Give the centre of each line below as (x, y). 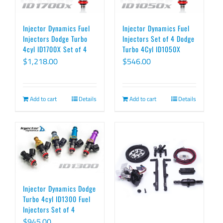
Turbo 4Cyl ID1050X (151, 49)
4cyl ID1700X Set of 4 (55, 49)
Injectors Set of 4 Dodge (158, 38)
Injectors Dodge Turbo (55, 38)
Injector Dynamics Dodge (59, 188)
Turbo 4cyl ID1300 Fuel (57, 199)
